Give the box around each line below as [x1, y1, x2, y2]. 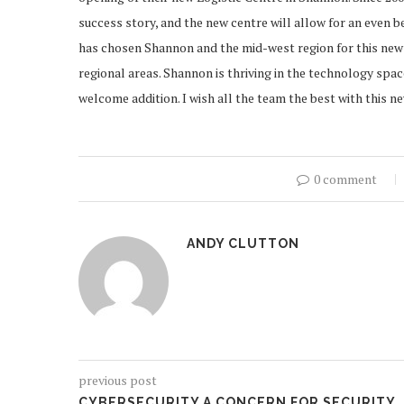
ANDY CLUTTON [187, 236, 299, 252]
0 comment [314, 170, 377, 188]
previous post [78, 372, 157, 390]
